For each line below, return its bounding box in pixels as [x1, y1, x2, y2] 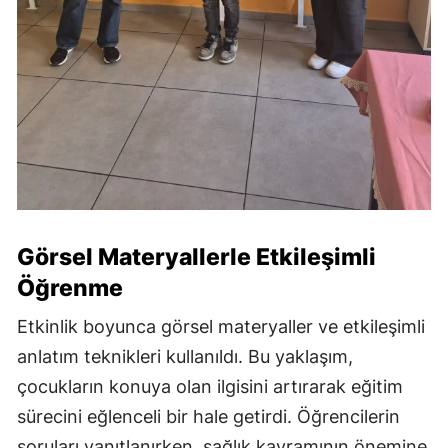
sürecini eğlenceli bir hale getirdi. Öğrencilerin [17, 406, 400, 428]
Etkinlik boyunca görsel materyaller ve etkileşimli [17, 316, 425, 338]
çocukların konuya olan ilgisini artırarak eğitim [17, 376, 403, 398]
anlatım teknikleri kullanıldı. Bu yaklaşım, [17, 346, 353, 368]
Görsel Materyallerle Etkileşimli [17, 243, 376, 272]
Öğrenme [17, 274, 123, 303]
